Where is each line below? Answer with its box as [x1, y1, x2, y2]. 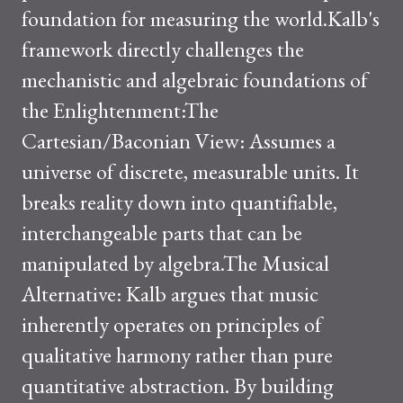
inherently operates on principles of [22, 310, 322, 338]
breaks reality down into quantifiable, [22, 188, 337, 216]
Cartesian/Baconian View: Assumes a [22, 127, 336, 155]
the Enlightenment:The [22, 96, 219, 124]
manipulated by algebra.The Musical [22, 249, 329, 277]
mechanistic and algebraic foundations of [22, 66, 368, 94]
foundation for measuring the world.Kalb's [22, 4, 380, 32]
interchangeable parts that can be [22, 219, 302, 246]
